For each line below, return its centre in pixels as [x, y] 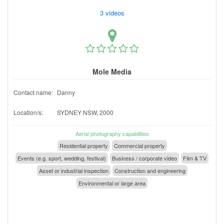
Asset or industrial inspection [73, 170]
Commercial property [139, 145]
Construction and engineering [150, 170]
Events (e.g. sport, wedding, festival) [62, 158]
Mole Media [112, 71]
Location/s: [28, 112]
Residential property [83, 145]
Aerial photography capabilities [112, 133]
